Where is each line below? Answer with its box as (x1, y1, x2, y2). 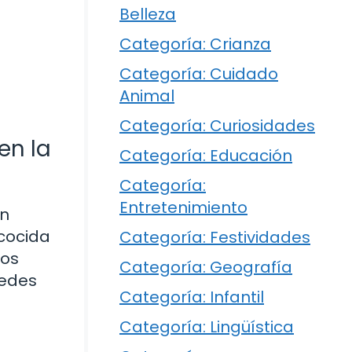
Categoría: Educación (119, 145, 292, 167)
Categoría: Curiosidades (119, 115, 315, 137)
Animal (119, 85, 174, 108)
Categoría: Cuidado (119, 63, 278, 86)
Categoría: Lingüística (119, 316, 294, 339)
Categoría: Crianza (119, 33, 271, 56)
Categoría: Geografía (119, 256, 292, 279)
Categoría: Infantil (119, 286, 264, 309)
